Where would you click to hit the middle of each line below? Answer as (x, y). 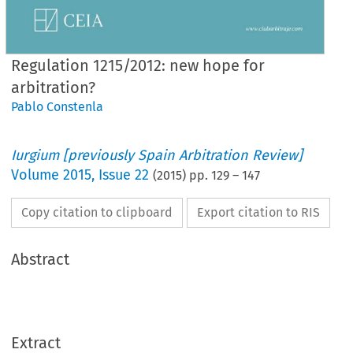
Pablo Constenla (58, 106)
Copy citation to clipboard (97, 212)
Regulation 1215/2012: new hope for (138, 65)
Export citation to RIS (259, 212)
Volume (37, 175)
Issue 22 (124, 175)
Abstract (41, 259)
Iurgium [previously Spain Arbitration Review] (157, 155)
